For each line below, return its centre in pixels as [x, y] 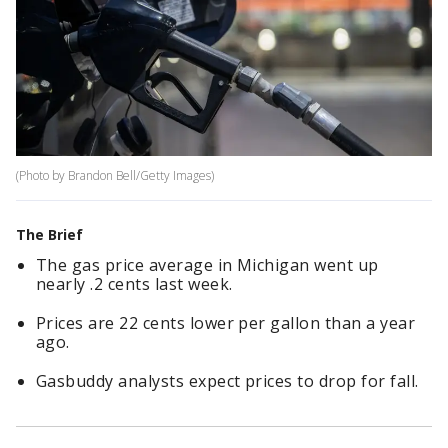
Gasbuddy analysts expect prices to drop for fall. [227, 381]
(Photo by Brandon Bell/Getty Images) [115, 176]
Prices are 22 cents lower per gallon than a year [226, 323]
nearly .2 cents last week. [136, 284]
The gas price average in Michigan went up [207, 265]
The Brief [49, 235]
